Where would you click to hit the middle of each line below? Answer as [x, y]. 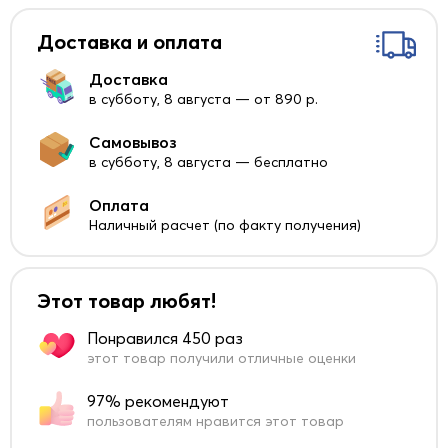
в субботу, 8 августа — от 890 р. [203, 99]
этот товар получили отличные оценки [221, 358]
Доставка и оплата [129, 42]
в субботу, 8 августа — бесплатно [208, 162]
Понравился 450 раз [165, 338]
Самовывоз [133, 142]
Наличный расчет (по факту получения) [225, 225]
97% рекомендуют [158, 401]
